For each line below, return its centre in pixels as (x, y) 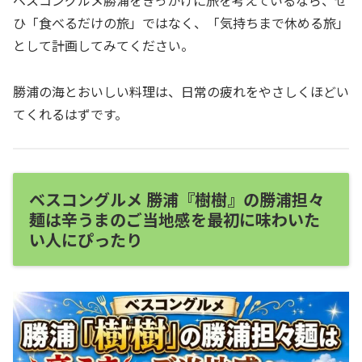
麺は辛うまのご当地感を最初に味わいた (175, 220)
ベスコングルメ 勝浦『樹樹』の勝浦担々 (177, 200)
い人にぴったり (86, 240)
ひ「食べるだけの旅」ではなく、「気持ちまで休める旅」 (181, 22)
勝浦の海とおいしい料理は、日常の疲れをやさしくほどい (181, 91)
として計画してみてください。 (103, 45)
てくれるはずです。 (70, 114)
